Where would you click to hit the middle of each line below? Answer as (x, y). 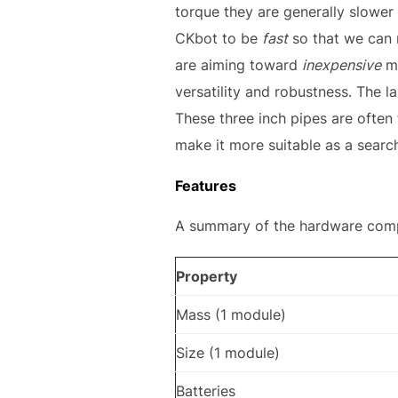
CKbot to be (219, 38)
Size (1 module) (228, 353)
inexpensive (342, 65)
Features (206, 186)
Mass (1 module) (231, 315)
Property (207, 277)
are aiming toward (239, 65)
